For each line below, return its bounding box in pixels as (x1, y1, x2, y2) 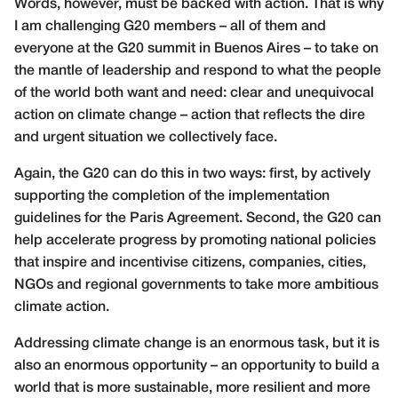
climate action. (14, 300, 109, 314)
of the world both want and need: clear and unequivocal (14, 86, 374, 99)
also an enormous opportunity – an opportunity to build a (14, 359, 379, 372)
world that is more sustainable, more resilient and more (14, 381, 370, 394)
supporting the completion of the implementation (14, 189, 330, 203)
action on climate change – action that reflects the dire (14, 108, 365, 122)
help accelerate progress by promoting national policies (14, 234, 376, 247)
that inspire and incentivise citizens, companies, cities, (14, 256, 366, 269)
